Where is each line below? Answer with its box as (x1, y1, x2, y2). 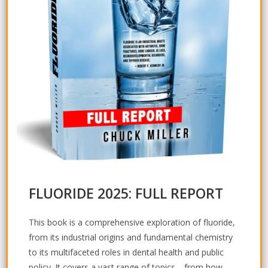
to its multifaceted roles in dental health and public (29, 246, 224, 258)
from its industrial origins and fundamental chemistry (29, 232, 233, 243)
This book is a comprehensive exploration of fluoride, (29, 217, 235, 229)
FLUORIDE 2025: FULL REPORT (29, 184, 223, 203)
